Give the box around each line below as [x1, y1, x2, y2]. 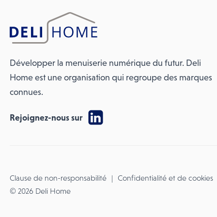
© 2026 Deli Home [10, 187, 71, 195]
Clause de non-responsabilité [10, 174, 107, 182]
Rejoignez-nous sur [10, 112, 85, 123]
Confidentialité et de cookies [118, 174, 213, 182]
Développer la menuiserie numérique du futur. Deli [10, 58, 201, 68]
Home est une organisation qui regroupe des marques [10, 73, 213, 82]
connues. [10, 87, 44, 97]
